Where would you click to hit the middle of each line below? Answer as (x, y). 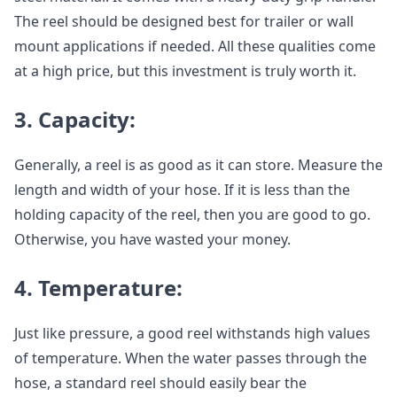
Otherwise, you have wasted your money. (152, 239)
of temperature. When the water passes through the (191, 358)
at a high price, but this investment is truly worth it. (185, 71)
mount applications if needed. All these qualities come (195, 46)
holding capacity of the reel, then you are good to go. (192, 214)
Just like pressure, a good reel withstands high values (192, 333)
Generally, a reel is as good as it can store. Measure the (198, 165)
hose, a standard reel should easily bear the (160, 383)
